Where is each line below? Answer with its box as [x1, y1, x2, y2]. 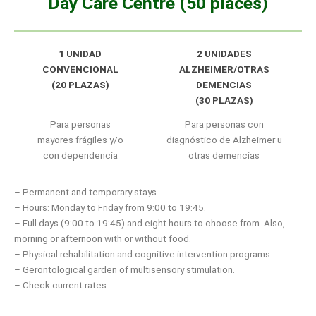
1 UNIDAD [59, 47, 102, 59]
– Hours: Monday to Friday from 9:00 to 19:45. [14, 201, 206, 213]
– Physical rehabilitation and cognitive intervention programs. [14, 248, 272, 260]
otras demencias [188, 149, 260, 161]
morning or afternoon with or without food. [14, 232, 191, 244]
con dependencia [42, 149, 118, 161]
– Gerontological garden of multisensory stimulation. [14, 263, 235, 275]
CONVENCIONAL [42, 63, 119, 75]
